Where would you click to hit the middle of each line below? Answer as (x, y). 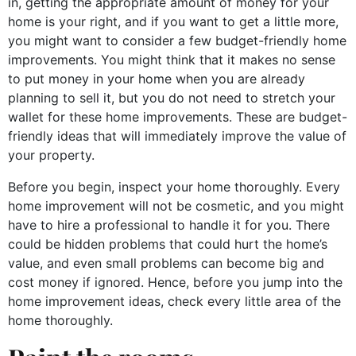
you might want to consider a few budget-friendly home (177, 40)
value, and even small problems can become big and (166, 263)
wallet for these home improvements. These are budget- (178, 116)
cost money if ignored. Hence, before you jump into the (175, 282)
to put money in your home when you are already (157, 78)
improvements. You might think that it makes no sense (172, 59)
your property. (51, 155)
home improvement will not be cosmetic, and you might (176, 205)
